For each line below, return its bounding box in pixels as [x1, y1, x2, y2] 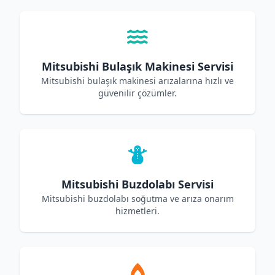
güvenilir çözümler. [98, 87, 177, 99]
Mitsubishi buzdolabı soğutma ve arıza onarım [41, 193, 234, 204]
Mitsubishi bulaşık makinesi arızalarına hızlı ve [41, 75, 234, 87]
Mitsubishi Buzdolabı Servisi [61, 177, 214, 192]
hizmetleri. [115, 205, 160, 217]
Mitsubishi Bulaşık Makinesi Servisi [42, 59, 233, 74]
